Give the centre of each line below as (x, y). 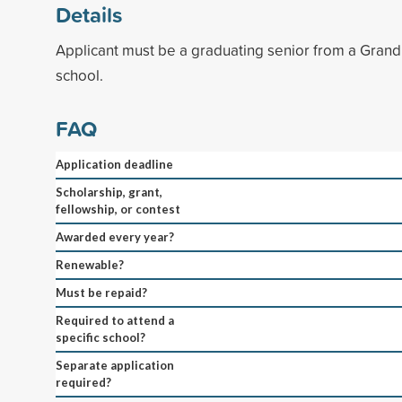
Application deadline (114, 164)
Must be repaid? (101, 292)
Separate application (115, 365)
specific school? (100, 337)
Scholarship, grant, (109, 192)
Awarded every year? (115, 236)
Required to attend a (115, 320)
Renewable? (90, 264)
